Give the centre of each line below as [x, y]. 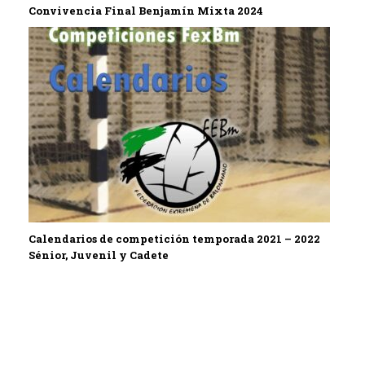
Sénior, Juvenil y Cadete [99, 255]
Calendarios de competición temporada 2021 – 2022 [174, 239]
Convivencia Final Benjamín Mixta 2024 [146, 11]
